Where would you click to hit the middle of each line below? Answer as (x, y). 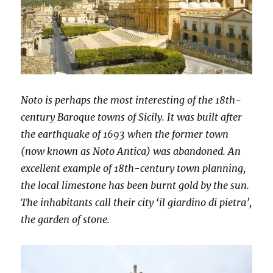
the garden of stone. (67, 219)
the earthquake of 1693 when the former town (125, 134)
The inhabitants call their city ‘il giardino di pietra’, (136, 202)
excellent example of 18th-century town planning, (133, 168)
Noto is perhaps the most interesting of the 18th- (131, 100)
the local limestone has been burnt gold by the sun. (135, 185)
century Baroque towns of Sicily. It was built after (132, 117)
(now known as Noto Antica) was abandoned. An (131, 151)
